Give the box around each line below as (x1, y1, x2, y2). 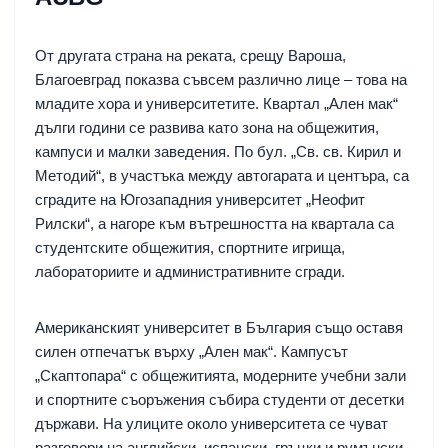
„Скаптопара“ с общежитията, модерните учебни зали (35, 366, 406, 384)
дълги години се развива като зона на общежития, (35, 118, 379, 136)
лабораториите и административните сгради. (35, 262, 345, 280)
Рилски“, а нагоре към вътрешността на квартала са (35, 214, 394, 232)
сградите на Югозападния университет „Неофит (35, 190, 365, 208)
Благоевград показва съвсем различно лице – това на (35, 70, 407, 88)
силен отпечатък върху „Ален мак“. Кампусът (35, 342, 348, 360)
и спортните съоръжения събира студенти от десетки (35, 390, 404, 408)
